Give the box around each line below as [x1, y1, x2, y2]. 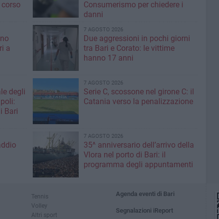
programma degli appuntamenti [83, 160, 193, 169]
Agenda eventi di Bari [116, 190, 175, 197]
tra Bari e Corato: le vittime [83, 44, 175, 53]
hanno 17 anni [83, 53, 133, 63]
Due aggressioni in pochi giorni [83, 34, 190, 43]
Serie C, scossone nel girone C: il [83, 87, 194, 96]
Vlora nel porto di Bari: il [83, 150, 166, 159]
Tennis [31, 193, 48, 200]
